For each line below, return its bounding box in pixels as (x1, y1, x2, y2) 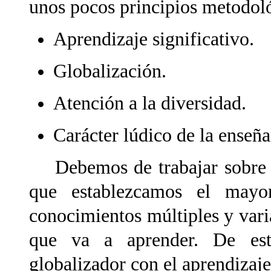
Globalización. (53, 60, 166, 82)
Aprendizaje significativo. (53, 28, 254, 50)
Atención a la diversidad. (53, 93, 246, 114)
